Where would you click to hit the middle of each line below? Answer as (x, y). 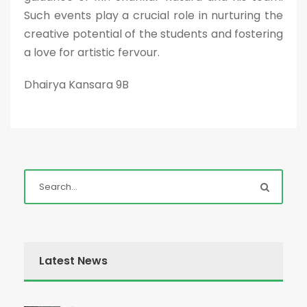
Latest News (73, 261)
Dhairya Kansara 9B (76, 85)
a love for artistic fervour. (92, 52)
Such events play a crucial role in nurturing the (153, 15)
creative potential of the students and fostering (153, 34)
